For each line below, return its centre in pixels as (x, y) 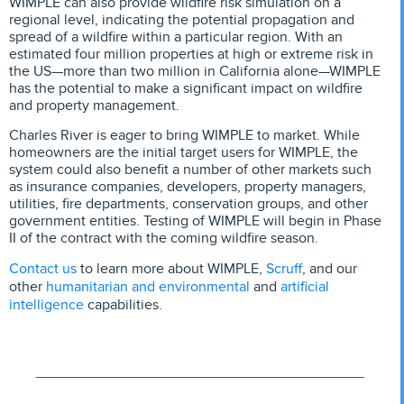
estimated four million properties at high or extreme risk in (191, 54)
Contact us (43, 269)
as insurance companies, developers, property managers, (188, 187)
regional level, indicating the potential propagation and (182, 19)
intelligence (46, 305)
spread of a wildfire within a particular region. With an (176, 37)
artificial (305, 287)
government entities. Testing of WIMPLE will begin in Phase (195, 221)
